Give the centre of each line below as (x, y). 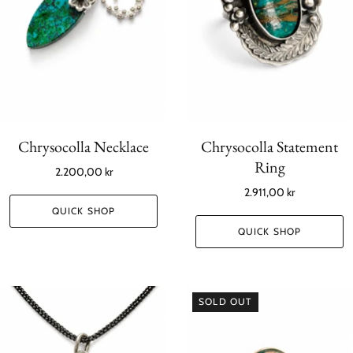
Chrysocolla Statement (269, 146)
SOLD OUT (225, 302)
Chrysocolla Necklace (84, 146)
